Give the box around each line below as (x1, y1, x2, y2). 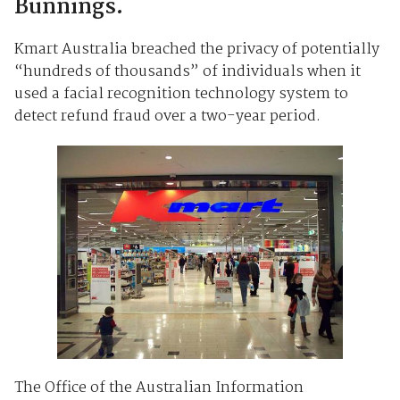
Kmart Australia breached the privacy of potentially (13, 37, 379, 62)
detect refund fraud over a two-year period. (13, 104, 321, 129)
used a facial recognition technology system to (13, 81, 348, 106)
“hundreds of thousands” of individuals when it (13, 59, 361, 84)
